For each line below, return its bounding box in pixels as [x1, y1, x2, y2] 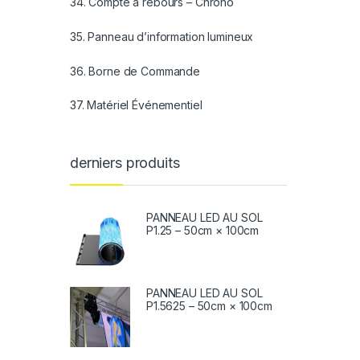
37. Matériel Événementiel [70, 98, 202, 112]
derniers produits [70, 153, 180, 171]
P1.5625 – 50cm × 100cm [146, 298, 272, 313]
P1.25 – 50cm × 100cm [146, 223, 260, 237]
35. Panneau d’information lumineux [70, 29, 254, 43]
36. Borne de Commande [70, 63, 201, 78]
